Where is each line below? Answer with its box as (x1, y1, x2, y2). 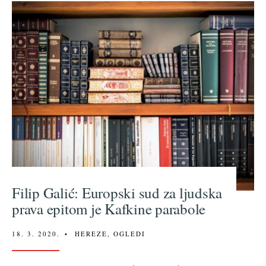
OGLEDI (113, 229, 145, 239)
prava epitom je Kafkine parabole (12, 199, 205, 219)
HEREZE (75, 229, 107, 239)
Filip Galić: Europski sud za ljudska (12, 183, 222, 203)
